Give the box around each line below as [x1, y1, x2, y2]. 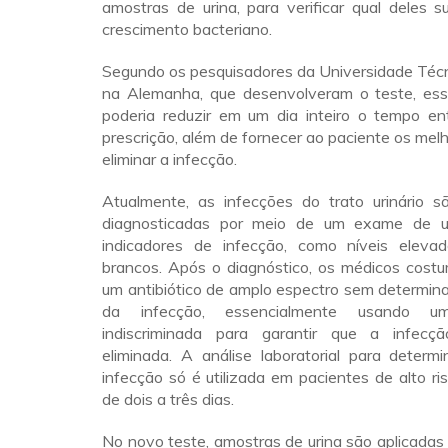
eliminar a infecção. [102, 149, 237, 169]
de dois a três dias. [102, 389, 234, 409]
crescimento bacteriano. [102, 19, 272, 39]
